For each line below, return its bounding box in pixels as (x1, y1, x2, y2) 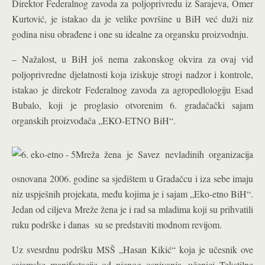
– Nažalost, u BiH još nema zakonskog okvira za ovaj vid (12, 52, 253, 65)
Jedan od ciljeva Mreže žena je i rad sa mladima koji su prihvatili (12, 202, 253, 215)
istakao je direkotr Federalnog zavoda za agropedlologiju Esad (12, 83, 253, 96)
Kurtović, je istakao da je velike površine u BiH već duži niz (12, 12, 253, 25)
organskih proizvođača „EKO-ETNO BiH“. (12, 114, 176, 127)
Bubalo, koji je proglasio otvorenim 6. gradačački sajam (12, 98, 253, 111)
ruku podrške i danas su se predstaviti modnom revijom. (12, 218, 222, 231)
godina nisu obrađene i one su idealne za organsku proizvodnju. (12, 27, 248, 40)
